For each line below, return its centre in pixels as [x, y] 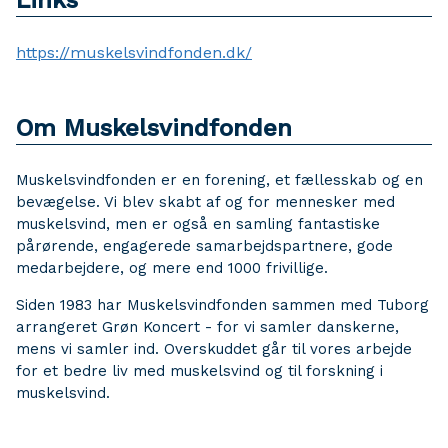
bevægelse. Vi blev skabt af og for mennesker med [205, 201]
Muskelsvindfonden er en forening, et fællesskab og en [219, 179]
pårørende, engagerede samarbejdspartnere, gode [204, 245]
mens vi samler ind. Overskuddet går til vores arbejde [214, 348]
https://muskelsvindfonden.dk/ [134, 52]
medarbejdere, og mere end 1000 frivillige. [172, 267]
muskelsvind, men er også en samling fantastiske [198, 223]
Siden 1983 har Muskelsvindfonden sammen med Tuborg [222, 304]
